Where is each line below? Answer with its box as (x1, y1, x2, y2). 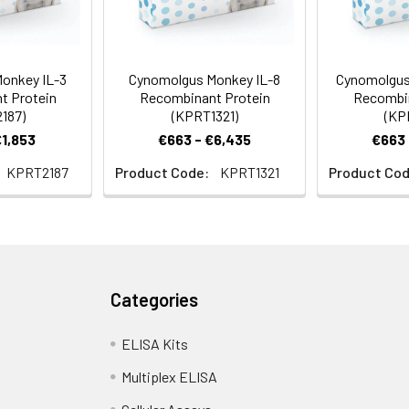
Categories (110, 288, 199, 310)
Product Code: (115, 163, 209, 181)
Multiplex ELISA (121, 368, 218, 385)
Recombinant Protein (139, 89, 270, 106)
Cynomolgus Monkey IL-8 (129, 70, 280, 88)
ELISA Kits (121, 335, 189, 352)
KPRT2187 (6, 163, 68, 181)
